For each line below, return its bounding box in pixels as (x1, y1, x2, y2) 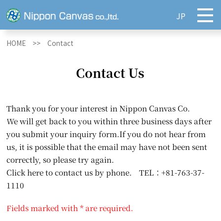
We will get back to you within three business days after (6, 115, 212, 127)
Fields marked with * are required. (6, 202, 134, 213)
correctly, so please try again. (6, 154, 114, 165)
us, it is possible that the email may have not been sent (6, 141, 208, 152)
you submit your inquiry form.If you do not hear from (6, 128, 206, 140)
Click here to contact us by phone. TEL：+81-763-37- (6, 167, 205, 178)
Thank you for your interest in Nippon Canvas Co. (6, 103, 190, 114)
